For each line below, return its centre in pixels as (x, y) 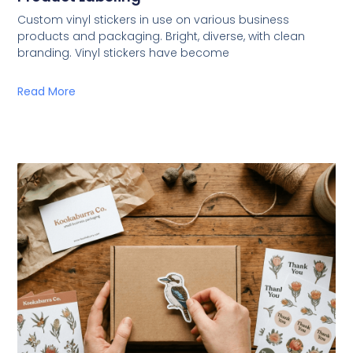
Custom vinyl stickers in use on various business (154, 20)
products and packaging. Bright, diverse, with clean (162, 37)
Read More (47, 92)
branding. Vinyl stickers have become (124, 53)
